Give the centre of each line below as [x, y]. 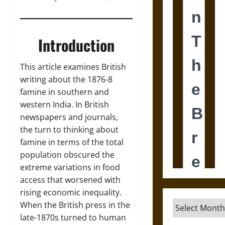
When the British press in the [75, 205]
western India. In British [65, 104]
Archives [189, 204]
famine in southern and [65, 92]
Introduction [76, 45]
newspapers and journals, [69, 117]
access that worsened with [70, 180]
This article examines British [73, 67]
